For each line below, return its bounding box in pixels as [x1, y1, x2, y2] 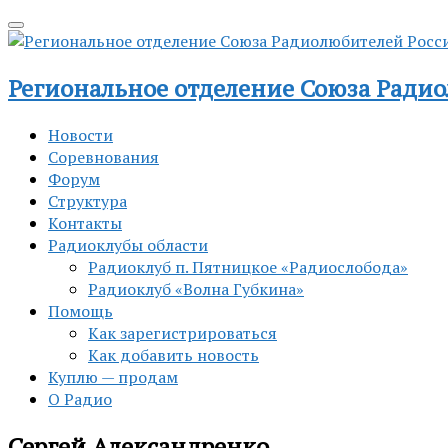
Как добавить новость [88, 343, 259, 366]
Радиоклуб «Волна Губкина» [88, 277, 304, 300]
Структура [48, 189, 127, 212]
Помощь [48, 299, 113, 322]
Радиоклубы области [48, 233, 208, 256]
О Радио [48, 387, 112, 410]
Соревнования [48, 145, 159, 168]
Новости [48, 123, 113, 146]
